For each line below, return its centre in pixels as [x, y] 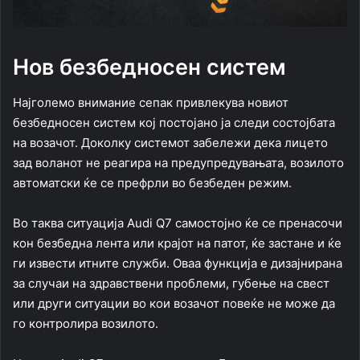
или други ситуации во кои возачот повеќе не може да [174, 304]
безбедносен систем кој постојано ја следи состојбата [174, 123]
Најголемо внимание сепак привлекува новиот [151, 103]
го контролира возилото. [86, 324]
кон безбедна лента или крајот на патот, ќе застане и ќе [177, 243]
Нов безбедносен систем [149, 67]
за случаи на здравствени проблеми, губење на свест [171, 284]
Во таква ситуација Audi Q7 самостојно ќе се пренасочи [178, 223]
